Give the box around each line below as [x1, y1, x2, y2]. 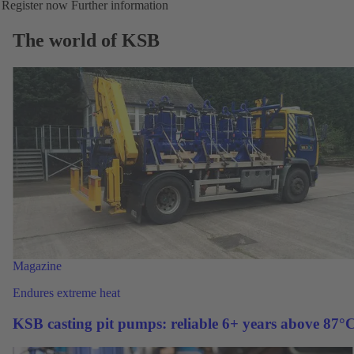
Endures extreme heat [13, 285, 120, 299]
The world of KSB [13, 29, 160, 51]
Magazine [13, 258, 62, 273]
